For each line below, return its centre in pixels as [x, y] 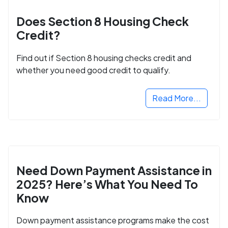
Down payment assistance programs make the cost [113, 220]
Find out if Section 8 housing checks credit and [104, 58]
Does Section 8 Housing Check [103, 21]
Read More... [177, 98]
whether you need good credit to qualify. [93, 70]
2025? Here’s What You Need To [107, 184]
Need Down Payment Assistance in [114, 170]
